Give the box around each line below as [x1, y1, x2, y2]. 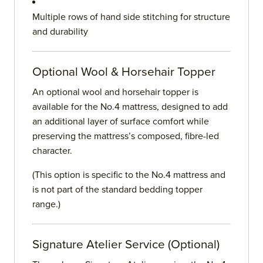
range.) [32, 198, 60, 211]
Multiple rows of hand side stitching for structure [32, 11, 230, 23]
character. [32, 145, 72, 157]
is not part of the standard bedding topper [32, 184, 203, 196]
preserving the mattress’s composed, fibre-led [32, 130, 219, 143]
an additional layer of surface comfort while [32, 116, 209, 128]
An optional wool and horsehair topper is [32, 86, 198, 99]
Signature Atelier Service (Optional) [32, 237, 220, 252]
